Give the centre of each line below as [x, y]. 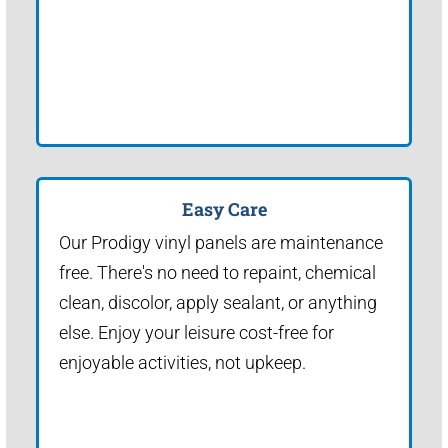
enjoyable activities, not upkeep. [182, 362]
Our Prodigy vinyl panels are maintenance [221, 242]
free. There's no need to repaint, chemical [217, 272]
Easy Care [224, 208]
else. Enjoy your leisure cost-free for [196, 332]
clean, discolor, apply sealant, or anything [218, 302]
